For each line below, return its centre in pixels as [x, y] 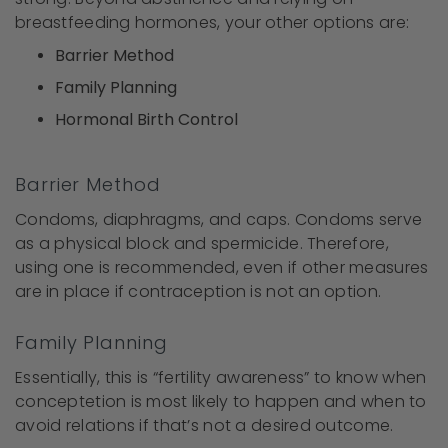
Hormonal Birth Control [146, 120]
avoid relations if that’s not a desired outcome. [204, 426]
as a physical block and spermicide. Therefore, [202, 244]
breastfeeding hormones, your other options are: [212, 23]
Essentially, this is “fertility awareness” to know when [221, 378]
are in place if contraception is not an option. [198, 292]
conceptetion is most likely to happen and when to [221, 402]
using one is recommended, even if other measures [222, 268]
